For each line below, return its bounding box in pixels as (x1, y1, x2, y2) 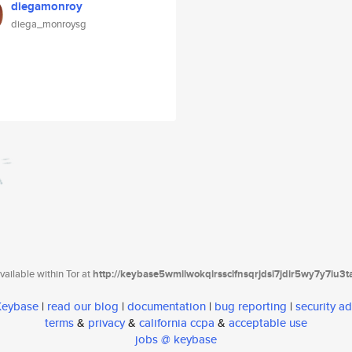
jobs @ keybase (135, 331, 217, 348)
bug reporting (214, 298, 287, 315)
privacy (88, 314, 125, 332)
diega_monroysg (11, 16, 86, 31)
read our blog (47, 298, 119, 315)
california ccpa (139, 314, 214, 332)
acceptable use (229, 314, 307, 332)
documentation (127, 298, 206, 315)
